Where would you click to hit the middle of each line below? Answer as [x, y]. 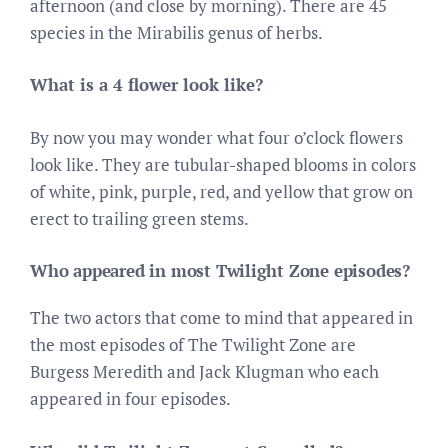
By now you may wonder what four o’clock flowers [216, 137]
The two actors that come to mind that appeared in [221, 317]
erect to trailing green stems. [139, 218]
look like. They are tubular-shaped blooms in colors [223, 164]
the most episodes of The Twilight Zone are [193, 344]
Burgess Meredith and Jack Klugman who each [204, 371]
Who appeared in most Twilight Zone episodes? [220, 270]
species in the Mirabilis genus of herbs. [176, 32]
